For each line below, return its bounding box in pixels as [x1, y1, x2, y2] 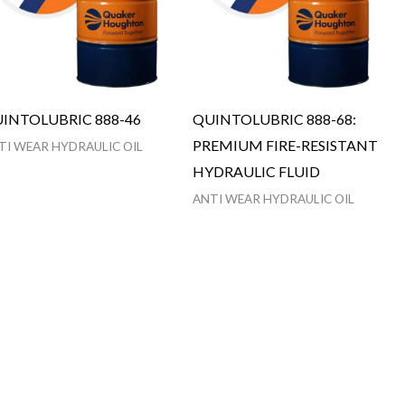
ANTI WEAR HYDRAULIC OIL [192, 191, 354, 206]
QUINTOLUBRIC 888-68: [192, 109, 356, 127]
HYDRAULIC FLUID [192, 162, 320, 180]
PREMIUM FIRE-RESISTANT [192, 136, 378, 154]
